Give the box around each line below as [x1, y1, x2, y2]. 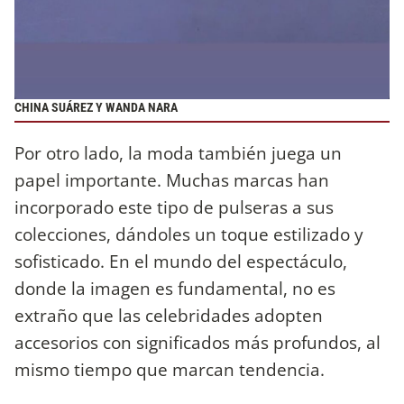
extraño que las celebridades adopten [14, 302, 323, 327]
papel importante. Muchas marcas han [14, 167, 329, 192]
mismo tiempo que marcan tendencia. [14, 356, 325, 381]
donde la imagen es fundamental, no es [14, 275, 335, 300]
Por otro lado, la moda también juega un [14, 140, 342, 165]
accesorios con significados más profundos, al [14, 329, 381, 354]
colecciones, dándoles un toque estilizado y [14, 221, 363, 246]
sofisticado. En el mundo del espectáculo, [14, 248, 347, 273]
